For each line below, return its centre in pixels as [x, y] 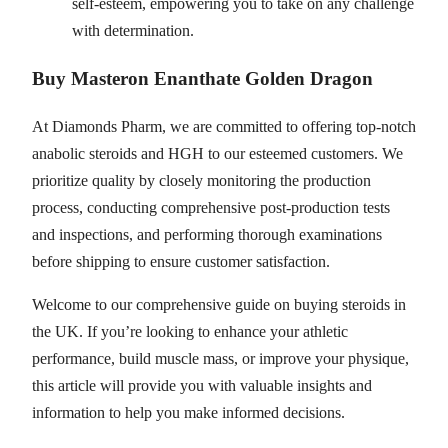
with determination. [133, 31]
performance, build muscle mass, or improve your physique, [220, 358]
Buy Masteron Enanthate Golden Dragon [202, 78]
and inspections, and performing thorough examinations [207, 234]
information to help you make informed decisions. [188, 412]
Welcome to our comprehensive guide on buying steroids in [219, 304]
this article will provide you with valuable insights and [202, 385]
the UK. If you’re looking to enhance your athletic [190, 331]
